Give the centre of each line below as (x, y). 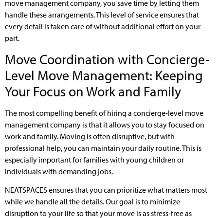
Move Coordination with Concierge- (107, 59)
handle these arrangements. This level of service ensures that (102, 15)
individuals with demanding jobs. (59, 171)
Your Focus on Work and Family (93, 91)
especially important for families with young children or (94, 159)
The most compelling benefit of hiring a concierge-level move (104, 113)
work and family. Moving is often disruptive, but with (90, 136)
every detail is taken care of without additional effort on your (103, 27)
